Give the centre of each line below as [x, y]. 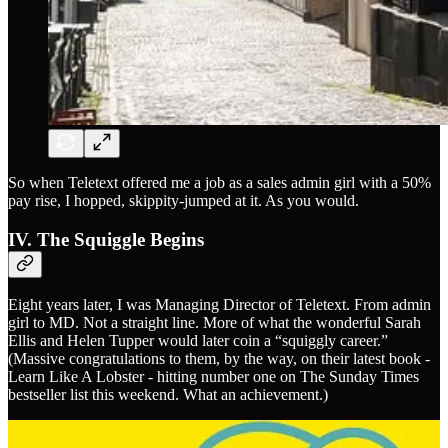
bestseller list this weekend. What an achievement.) [168, 395]
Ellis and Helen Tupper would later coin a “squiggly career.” [198, 341]
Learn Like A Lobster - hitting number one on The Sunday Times [213, 377]
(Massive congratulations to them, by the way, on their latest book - [219, 359]
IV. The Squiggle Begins [106, 239]
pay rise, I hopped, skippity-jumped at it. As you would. [183, 200]
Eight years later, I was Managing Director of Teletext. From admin [219, 305]
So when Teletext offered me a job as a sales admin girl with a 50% [219, 182]
